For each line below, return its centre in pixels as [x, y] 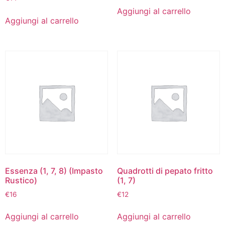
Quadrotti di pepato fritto [165, 171]
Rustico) [21, 180]
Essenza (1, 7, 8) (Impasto [54, 171]
